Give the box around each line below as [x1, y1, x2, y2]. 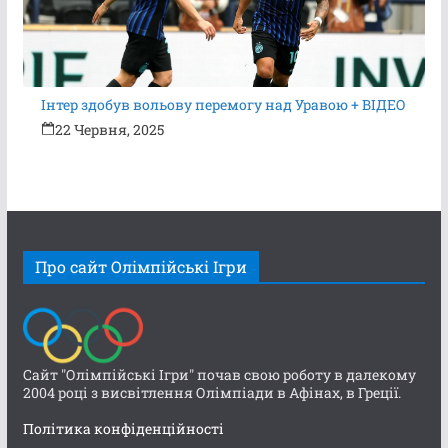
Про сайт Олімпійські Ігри [34, 255, 247, 277]
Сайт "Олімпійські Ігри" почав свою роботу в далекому [22, 365, 416, 384]
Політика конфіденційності [22, 419, 224, 438]
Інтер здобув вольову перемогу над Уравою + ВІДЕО [41, 94, 407, 114]
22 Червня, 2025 [55, 119, 165, 139]
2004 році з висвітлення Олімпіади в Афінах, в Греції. [22, 383, 401, 402]
